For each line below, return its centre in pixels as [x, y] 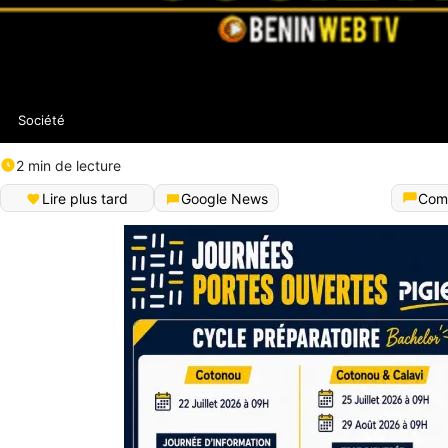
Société [41, 119]
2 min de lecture [68, 165]
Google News [224, 199]
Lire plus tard [85, 199]
